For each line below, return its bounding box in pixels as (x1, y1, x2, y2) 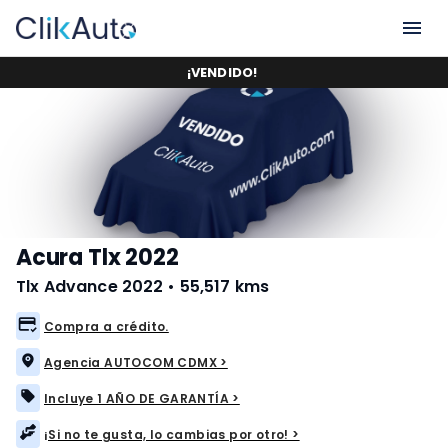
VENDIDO (191, 63, 253, 82)
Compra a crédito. (44, 317, 169, 335)
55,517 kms (179, 275, 270, 298)
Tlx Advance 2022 (16, 275, 164, 298)
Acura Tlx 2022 (16, 242, 179, 273)
